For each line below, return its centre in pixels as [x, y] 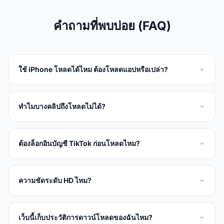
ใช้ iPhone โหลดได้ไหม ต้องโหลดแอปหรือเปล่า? [93, 69]
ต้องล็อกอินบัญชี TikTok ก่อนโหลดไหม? [79, 143]
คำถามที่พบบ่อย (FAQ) [112, 26]
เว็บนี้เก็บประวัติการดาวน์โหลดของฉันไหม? [85, 217]
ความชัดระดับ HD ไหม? [55, 180]
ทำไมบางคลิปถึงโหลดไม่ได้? [62, 106]
